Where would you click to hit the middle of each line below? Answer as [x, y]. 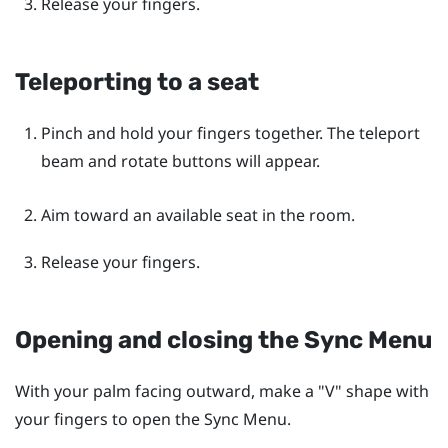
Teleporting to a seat [137, 82]
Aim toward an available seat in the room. [197, 214]
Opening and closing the [159, 339]
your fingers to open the [109, 418]
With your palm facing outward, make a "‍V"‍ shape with [222, 390]
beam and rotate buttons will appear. [180, 161]
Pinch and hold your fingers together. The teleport [230, 133]
